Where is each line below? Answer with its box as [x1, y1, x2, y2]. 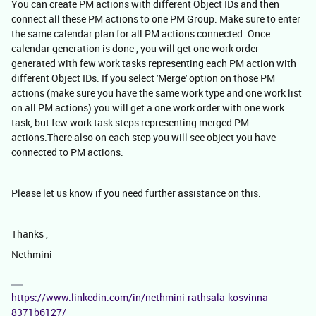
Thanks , [11, 227, 48, 241]
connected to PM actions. [11, 145, 123, 159]
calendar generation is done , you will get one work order [11, 42, 259, 55]
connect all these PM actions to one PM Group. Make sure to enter [11, 12, 300, 25]
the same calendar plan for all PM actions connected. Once [11, 27, 270, 40]
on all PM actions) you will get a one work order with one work [11, 101, 284, 114]
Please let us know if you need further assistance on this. [11, 186, 261, 200]
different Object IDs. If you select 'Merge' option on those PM [11, 71, 275, 85]
